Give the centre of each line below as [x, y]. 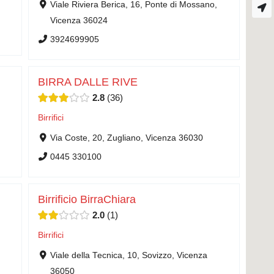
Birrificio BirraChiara [87, 199]
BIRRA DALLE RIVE [88, 82]
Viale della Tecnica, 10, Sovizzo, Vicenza [128, 255]
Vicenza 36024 [79, 20]
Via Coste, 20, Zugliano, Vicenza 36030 [126, 138]
